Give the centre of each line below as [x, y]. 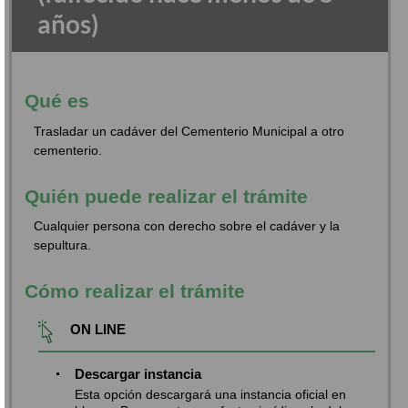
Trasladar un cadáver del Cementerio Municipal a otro [189, 131]
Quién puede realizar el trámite [167, 196]
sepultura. [63, 245]
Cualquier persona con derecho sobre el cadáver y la [187, 226]
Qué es [57, 101]
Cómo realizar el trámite [135, 291]
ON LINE [98, 329]
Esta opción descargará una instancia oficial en [211, 394]
